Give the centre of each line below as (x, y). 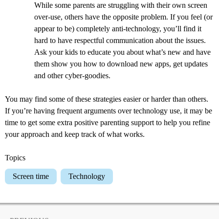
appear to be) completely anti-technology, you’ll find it (118, 28)
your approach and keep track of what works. (75, 134)
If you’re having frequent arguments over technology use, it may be (109, 110)
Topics (15, 157)
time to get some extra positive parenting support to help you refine (108, 122)
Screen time (33, 176)
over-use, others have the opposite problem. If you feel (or (123, 17)
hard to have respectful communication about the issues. (120, 40)
